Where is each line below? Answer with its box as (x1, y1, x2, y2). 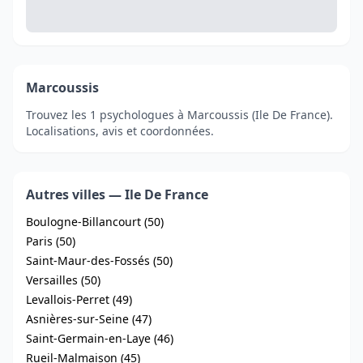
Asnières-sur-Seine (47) (26, 311, 152, 327)
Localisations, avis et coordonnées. (26, 123, 214, 139)
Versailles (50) (26, 272, 100, 288)
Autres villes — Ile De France (26, 186, 208, 203)
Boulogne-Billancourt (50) (26, 214, 164, 229)
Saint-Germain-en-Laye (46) (26, 331, 173, 346)
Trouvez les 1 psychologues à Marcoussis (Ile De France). (26, 107, 333, 122)
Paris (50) (26, 233, 75, 249)
